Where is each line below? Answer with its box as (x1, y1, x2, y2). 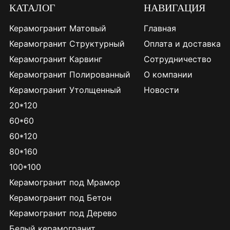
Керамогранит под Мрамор (9, 177, 120, 188)
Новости (144, 85, 180, 95)
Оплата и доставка (144, 39, 221, 49)
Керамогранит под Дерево (9, 208, 117, 219)
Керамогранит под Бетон (86, 193, 111, 203)
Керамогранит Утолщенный (9, 85, 121, 95)
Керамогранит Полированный (9, 69, 130, 80)
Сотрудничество (144, 54, 212, 65)
